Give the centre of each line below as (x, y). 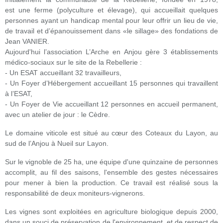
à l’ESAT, (19, 94)
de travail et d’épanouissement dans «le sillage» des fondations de (111, 31)
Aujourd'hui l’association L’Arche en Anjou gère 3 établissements (111, 52)
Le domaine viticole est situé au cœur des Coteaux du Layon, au (111, 133)
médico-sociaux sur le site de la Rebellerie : (73, 62)
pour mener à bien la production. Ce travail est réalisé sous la (111, 183)
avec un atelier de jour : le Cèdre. (57, 114)
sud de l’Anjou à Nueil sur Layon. (57, 143)
